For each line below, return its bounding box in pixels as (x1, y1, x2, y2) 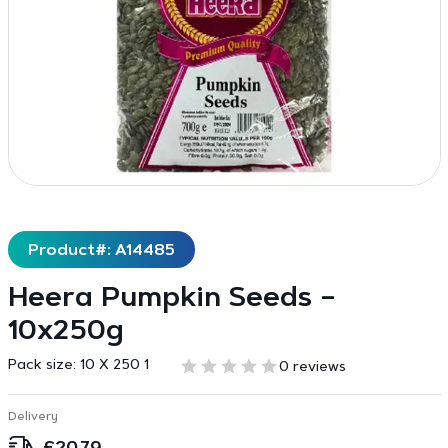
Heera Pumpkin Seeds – (7, 285, 336, 313)
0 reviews (278, 361, 346, 375)
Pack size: (7, 359, 80, 373)
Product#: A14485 (27, 243, 175, 259)
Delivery (7, 411, 58, 423)
